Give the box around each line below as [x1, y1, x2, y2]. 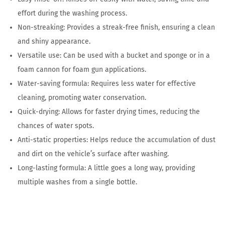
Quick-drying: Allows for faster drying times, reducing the [18, 107, 200, 117]
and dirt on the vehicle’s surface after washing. [18, 150, 169, 159]
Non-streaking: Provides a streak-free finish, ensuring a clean [18, 23, 215, 32]
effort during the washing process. [18, 9, 127, 18]
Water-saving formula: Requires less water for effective [18, 79, 196, 88]
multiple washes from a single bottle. [18, 178, 137, 187]
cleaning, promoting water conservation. [18, 93, 146, 102]
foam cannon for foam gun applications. [18, 65, 146, 74]
